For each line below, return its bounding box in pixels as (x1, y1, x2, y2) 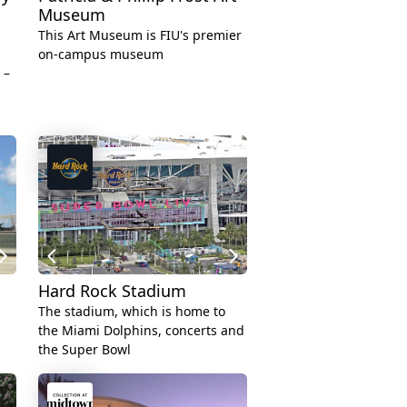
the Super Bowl (38, 341, 131, 359)
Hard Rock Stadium (38, 280, 186, 303)
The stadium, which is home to (38, 303, 225, 321)
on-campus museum (38, 45, 164, 63)
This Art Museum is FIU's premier (38, 25, 242, 44)
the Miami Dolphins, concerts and (38, 322, 244, 340)
